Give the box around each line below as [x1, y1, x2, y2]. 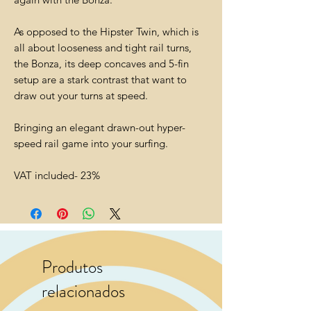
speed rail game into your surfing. [14, 137, 168, 151]
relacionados [42, 279, 125, 305]
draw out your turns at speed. [14, 89, 148, 103]
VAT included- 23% [14, 169, 100, 183]
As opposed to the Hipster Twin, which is [14, 25, 199, 39]
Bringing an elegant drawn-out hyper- [14, 121, 185, 135]
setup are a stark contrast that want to [14, 73, 187, 87]
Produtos [42, 255, 103, 280]
